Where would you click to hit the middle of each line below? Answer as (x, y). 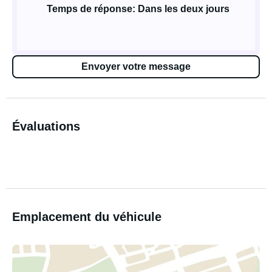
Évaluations (46, 126)
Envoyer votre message (136, 66)
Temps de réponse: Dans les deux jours (138, 9)
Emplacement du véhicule (87, 217)
